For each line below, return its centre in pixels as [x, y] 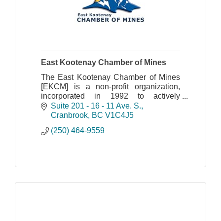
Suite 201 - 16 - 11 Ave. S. [96, 106]
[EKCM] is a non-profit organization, [110, 86]
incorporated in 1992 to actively [110, 96]
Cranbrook [69, 115]
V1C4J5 [119, 115]
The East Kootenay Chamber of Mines [110, 77]
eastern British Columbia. [85, 114]
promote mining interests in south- [110, 105]
